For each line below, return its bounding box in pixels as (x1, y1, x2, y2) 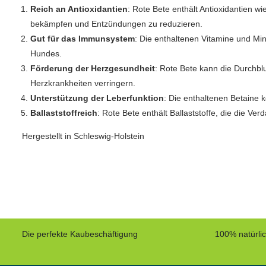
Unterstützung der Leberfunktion (30, 93, 164, 103)
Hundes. (30, 49, 62, 59)
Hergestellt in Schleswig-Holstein (22, 131, 144, 141)
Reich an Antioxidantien (30, 4, 128, 14)
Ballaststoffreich (30, 108, 97, 118)
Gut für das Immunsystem (30, 34, 135, 44)
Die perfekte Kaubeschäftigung (22, 229, 138, 239)
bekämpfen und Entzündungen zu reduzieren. (30, 19, 202, 29)
